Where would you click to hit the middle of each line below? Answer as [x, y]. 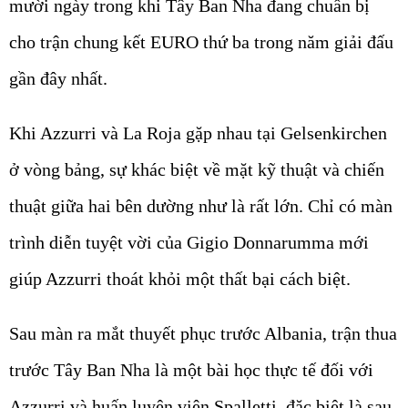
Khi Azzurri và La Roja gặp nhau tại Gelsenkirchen [198, 133]
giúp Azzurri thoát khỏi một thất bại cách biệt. [180, 279]
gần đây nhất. [58, 78]
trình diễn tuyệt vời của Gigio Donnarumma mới [189, 242]
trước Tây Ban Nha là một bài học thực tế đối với [191, 370]
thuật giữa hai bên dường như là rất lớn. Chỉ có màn [201, 206]
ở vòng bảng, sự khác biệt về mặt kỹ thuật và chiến [197, 169]
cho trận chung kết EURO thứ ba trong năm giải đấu [201, 42]
